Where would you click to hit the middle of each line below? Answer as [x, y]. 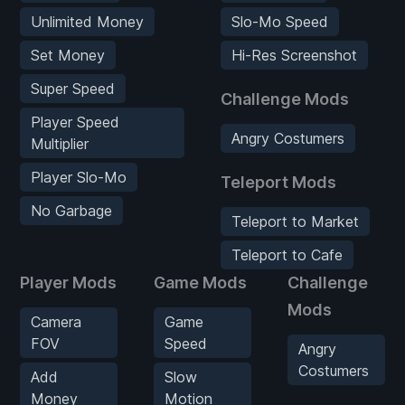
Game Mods [200, 282]
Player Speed [75, 122]
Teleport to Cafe [287, 254]
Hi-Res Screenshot [294, 55]
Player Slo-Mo [79, 177]
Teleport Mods [278, 182]
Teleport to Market [295, 221]
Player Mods [68, 282]
